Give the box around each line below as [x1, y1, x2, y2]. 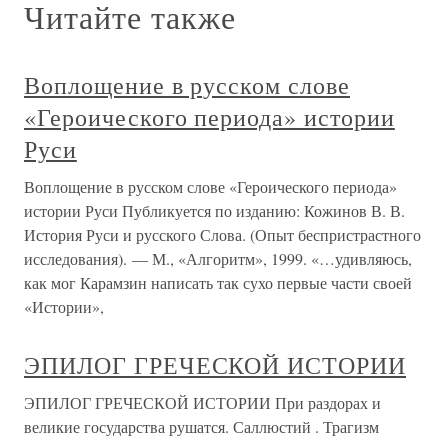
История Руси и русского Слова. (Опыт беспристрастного [24, 224, 421, 245]
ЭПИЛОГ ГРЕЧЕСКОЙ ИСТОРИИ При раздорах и [24, 392, 381, 413]
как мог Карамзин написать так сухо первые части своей [24, 272, 412, 293]
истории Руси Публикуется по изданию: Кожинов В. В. [24, 200, 405, 221]
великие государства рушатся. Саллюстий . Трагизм [24, 416, 379, 437]
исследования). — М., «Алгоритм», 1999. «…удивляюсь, [24, 248, 412, 269]
